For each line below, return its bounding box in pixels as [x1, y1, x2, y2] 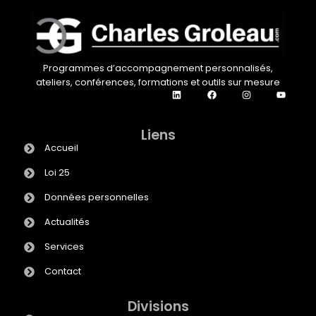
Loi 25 [44, 166, 70, 179]
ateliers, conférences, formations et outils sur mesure [36, 76, 280, 89]
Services [44, 241, 84, 253]
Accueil [44, 142, 78, 154]
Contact [44, 265, 81, 278]
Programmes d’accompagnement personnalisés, [43, 62, 273, 75]
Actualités [44, 216, 90, 229]
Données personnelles [44, 191, 149, 204]
